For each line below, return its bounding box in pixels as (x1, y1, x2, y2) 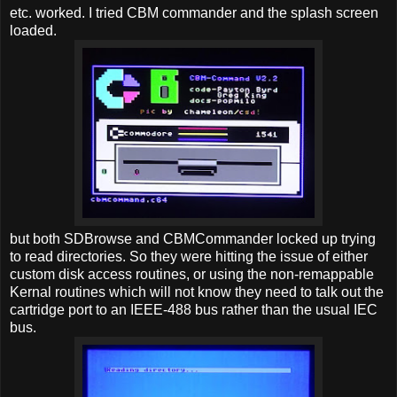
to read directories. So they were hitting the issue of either (10, 248, 368, 264)
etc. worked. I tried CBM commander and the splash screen (10, 4, 378, 20)
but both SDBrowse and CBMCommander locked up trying (10, 230, 376, 246)
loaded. (10, 22, 57, 38)
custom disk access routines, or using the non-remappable (10, 266, 374, 282)
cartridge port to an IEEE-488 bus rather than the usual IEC (10, 301, 378, 317)
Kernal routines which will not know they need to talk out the (10, 284, 384, 300)
